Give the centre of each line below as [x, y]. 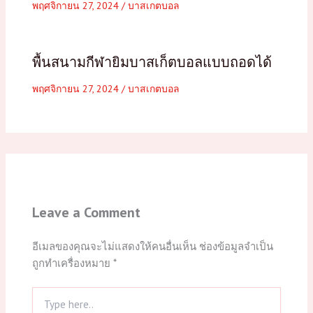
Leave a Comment [86, 212]
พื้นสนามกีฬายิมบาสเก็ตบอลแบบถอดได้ [152, 62]
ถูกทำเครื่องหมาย [72, 263]
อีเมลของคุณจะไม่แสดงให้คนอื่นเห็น [114, 246]
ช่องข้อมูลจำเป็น [236, 246]
